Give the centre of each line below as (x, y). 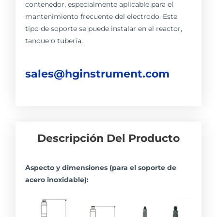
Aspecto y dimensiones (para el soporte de (101, 168)
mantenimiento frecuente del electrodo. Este (101, 17)
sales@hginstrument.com (98, 74)
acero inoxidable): (57, 180)
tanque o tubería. (54, 41)
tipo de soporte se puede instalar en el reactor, (104, 29)
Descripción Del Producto (108, 138)
